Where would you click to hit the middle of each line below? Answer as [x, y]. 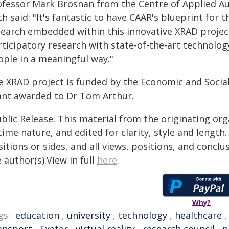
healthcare [198, 215]
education [37, 215]
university [89, 215]
